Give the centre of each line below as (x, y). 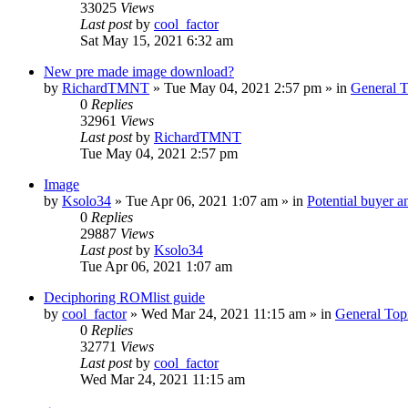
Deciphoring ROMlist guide (124, 297)
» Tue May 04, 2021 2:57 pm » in (250, 88)
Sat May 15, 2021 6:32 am (157, 41)
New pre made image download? (139, 71)
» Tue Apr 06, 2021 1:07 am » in (209, 201)
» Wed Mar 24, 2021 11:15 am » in (231, 314)
